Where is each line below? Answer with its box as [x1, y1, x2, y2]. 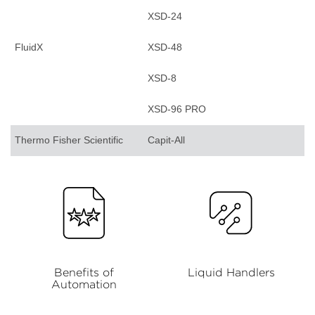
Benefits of [54, 265, 114, 279]
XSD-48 [148, 41, 182, 53]
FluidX [15, 41, 43, 53]
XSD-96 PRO [148, 103, 206, 115]
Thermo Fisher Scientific [15, 134, 123, 146]
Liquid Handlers [187, 265, 275, 279]
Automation [51, 277, 117, 291]
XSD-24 [148, 11, 182, 22]
